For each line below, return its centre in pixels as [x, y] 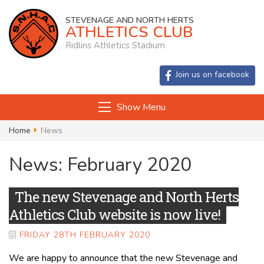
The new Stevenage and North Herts [127, 197]
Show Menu [141, 107]
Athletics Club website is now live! [115, 214]
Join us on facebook [212, 74]
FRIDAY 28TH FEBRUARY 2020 [85, 235]
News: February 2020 [100, 164]
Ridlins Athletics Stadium [115, 46]
